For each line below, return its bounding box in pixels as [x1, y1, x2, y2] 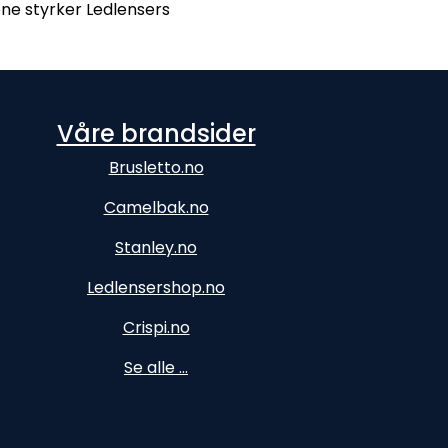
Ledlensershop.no [87, 276, 225, 299]
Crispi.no [122, 316, 190, 339]
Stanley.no [115, 236, 197, 259]
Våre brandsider [56, 117, 256, 150]
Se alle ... [124, 356, 188, 379]
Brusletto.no [108, 156, 204, 179]
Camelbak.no [103, 196, 209, 219]
